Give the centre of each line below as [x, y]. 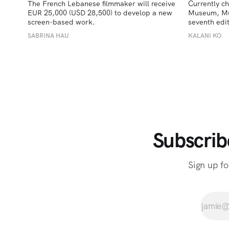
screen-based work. [61, 22]
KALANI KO [204, 36]
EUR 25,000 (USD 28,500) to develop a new [100, 13]
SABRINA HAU [48, 36]
